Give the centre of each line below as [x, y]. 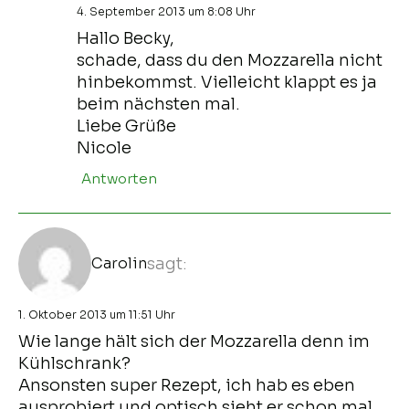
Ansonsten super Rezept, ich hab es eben [187, 385]
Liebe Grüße [126, 126]
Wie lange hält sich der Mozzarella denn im [194, 341]
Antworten [119, 178]
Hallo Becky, [126, 38]
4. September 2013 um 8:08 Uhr [166, 11]
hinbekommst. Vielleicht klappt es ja [227, 82]
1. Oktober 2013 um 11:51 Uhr [97, 314]
